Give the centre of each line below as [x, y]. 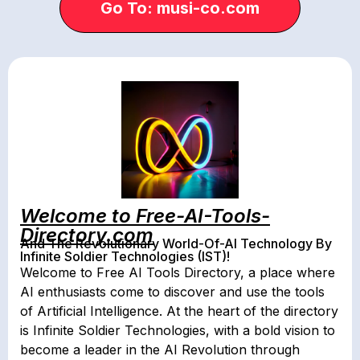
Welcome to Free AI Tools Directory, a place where [178, 272]
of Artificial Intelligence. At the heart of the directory [179, 311]
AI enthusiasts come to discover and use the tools [172, 291]
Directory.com [87, 235]
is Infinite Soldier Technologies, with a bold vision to [178, 330]
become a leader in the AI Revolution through [160, 349]
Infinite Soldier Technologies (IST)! [127, 256]
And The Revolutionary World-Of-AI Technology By [176, 243]
